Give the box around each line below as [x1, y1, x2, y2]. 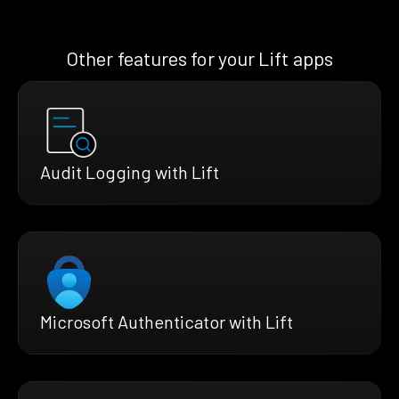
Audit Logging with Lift [40, 160, 219, 183]
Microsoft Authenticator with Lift [40, 310, 293, 332]
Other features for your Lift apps [66, 45, 333, 69]
